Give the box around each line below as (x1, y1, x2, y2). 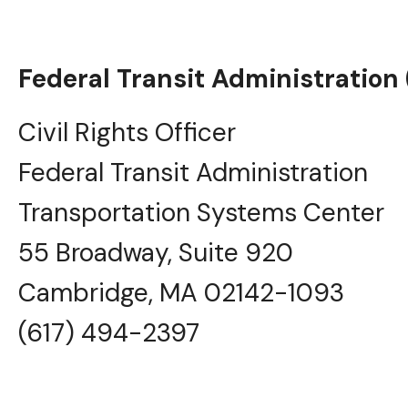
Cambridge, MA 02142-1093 (18, 275, 344, 310)
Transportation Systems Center (18, 195, 384, 229)
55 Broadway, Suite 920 (18, 235, 293, 270)
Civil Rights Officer (18, 115, 236, 149)
